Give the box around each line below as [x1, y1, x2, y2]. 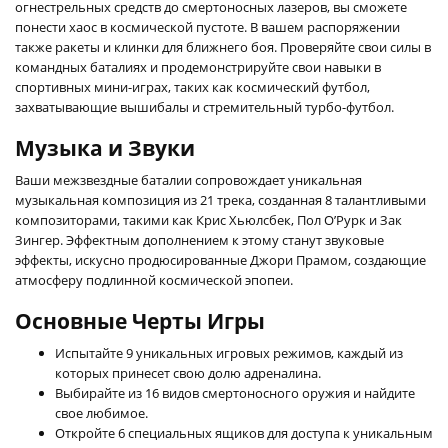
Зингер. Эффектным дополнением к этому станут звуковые [15, 230, 384, 249]
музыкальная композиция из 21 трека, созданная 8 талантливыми [15, 190, 426, 209]
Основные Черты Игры [15, 306, 265, 335]
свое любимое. [55, 403, 148, 422]
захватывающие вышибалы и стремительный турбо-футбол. [15, 97, 394, 116]
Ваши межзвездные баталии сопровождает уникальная [15, 170, 362, 189]
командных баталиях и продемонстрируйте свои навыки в [15, 57, 381, 76]
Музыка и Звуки [15, 133, 195, 162]
